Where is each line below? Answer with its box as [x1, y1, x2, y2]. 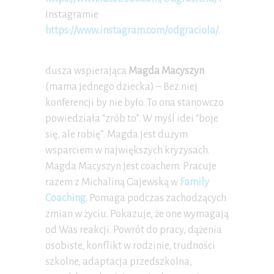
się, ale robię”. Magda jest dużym [45, 129, 188, 141]
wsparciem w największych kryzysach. [45, 145, 210, 157]
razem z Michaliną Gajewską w [45, 177, 180, 188]
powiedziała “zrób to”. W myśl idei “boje [45, 113, 218, 125]
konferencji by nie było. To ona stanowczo [45, 97, 224, 109]
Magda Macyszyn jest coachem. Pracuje [45, 161, 217, 172]
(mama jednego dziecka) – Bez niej [45, 81, 198, 93]
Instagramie [45, 9, 98, 21]
